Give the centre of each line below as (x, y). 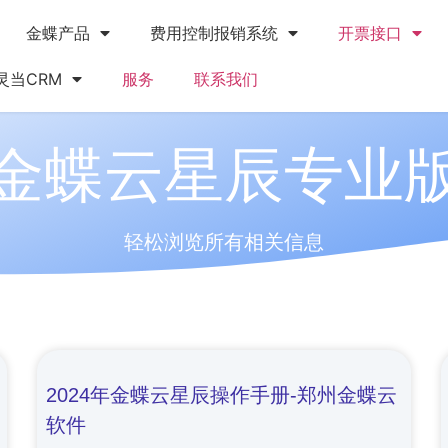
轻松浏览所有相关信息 (224, 242)
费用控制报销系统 (213, 33)
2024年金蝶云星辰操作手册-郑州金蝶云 (222, 395)
